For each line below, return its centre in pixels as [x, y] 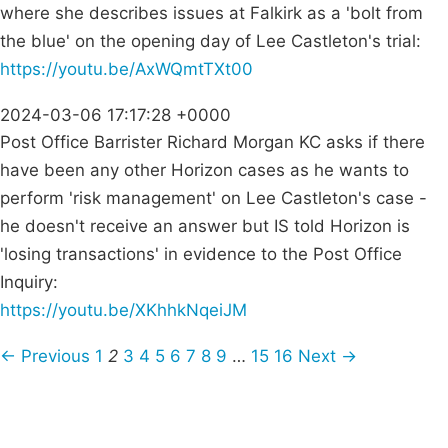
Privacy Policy [164, 401]
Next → [327, 356]
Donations [164, 426]
